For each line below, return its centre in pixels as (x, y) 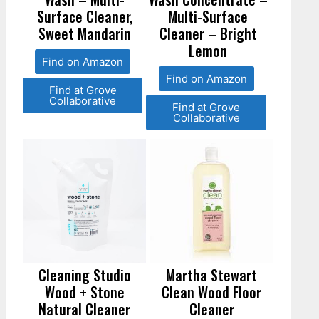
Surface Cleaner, (84, 17)
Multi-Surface (208, 17)
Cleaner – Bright (208, 34)
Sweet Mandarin (84, 34)
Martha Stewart (212, 274)
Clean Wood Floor (212, 292)
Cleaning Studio (84, 274)
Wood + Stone (84, 292)
